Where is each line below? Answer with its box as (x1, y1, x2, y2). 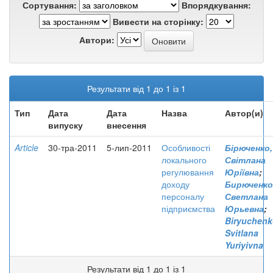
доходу (161, 178, 190, 190)
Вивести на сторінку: (113, 15, 204, 27)
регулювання (161, 166, 214, 178)
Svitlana (225, 227, 258, 239)
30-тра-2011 (48, 141, 97, 154)
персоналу (161, 190, 204, 202)
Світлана (225, 154, 266, 166)
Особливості (161, 141, 210, 154)
